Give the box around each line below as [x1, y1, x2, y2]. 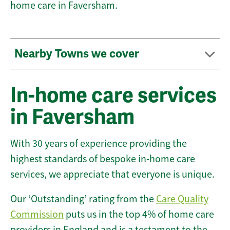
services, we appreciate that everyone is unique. [10, 168, 215, 181]
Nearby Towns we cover [14, 47, 142, 61]
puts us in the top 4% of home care [64, 208, 214, 221]
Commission [10, 208, 64, 221]
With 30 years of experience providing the [10, 137, 187, 150]
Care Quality [156, 193, 208, 206]
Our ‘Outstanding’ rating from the [10, 193, 156, 206]
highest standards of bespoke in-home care [10, 152, 195, 166]
